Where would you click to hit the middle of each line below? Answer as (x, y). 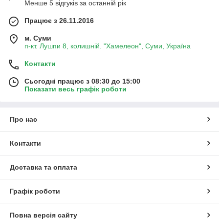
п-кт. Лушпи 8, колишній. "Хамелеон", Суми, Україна (108, 46)
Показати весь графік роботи (76, 89)
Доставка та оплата (44, 167)
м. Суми (38, 38)
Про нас (23, 120)
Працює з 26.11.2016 (59, 21)
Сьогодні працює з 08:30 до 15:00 (82, 81)
